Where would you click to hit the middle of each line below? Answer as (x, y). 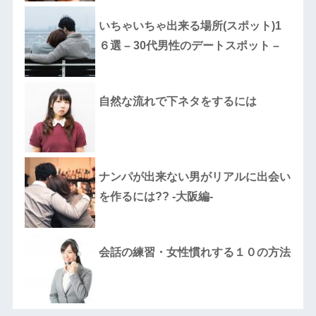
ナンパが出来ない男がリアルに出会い (194, 176)
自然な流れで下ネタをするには (177, 101)
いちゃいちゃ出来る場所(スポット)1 (190, 25)
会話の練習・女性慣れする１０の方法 (194, 252)
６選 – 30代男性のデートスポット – (189, 45)
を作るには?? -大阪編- (156, 196)
